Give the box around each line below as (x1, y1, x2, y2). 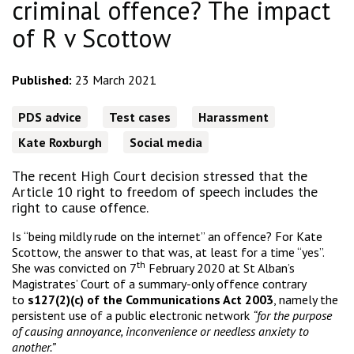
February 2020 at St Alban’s (145, 259, 295, 276)
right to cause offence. (12, 198, 149, 217)
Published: (12, 72, 72, 88)
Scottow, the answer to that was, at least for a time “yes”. (12, 243, 324, 260)
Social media (130, 134, 202, 151)
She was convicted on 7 (12, 259, 137, 276)
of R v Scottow (12, 21, 171, 55)
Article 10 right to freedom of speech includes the (12, 182, 318, 201)
